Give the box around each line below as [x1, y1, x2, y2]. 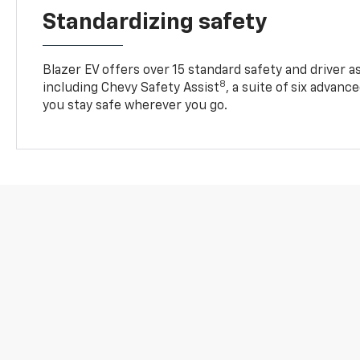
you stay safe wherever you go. [43, 99, 228, 112]
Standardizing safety [43, 10, 268, 34]
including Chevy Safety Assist [43, 81, 220, 95]
